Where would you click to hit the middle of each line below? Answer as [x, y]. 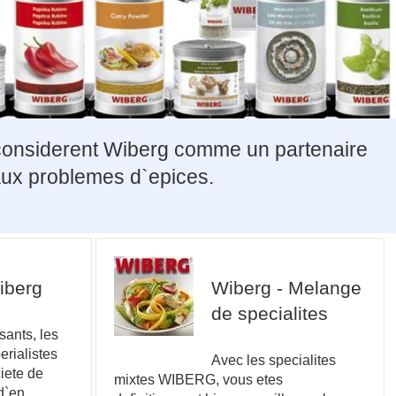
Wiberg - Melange [287, 288]
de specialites [270, 314]
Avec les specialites [274, 360]
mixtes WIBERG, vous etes [199, 380]
